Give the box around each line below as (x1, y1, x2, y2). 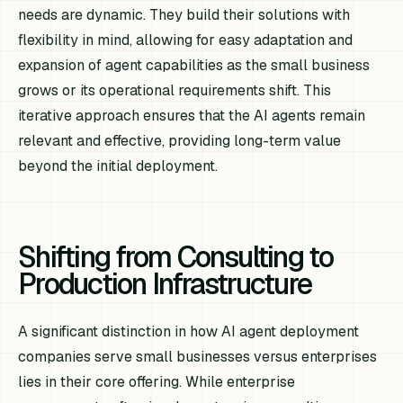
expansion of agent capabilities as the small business (18, 55, 371, 75)
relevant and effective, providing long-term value (18, 130, 342, 150)
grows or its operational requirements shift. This (18, 80, 332, 100)
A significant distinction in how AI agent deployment (18, 321, 360, 341)
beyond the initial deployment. (18, 156, 219, 175)
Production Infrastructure (18, 264, 312, 302)
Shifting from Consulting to (18, 237, 334, 275)
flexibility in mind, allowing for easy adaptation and (18, 30, 354, 49)
